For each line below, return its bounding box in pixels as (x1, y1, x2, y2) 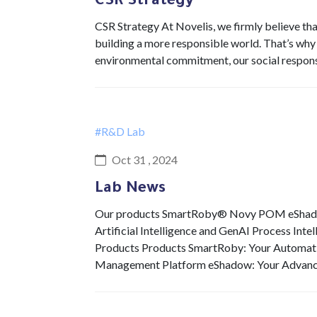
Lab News (95, 181, 166, 198)
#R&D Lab (95, 125, 145, 138)
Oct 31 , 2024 (112, 153, 178, 166)
